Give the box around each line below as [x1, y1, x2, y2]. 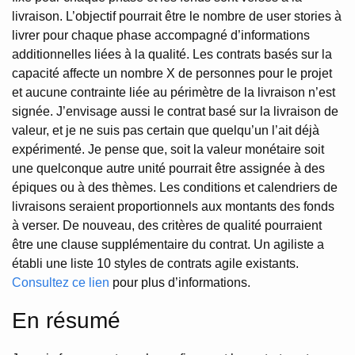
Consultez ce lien [12, 276, 109, 290]
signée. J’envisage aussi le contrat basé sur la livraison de [12, 105, 338, 119]
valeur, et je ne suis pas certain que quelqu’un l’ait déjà [12, 124, 319, 138]
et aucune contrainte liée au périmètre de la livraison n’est [12, 86, 335, 100]
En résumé [12, 308, 120, 334]
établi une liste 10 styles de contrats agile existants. [12, 257, 299, 271]
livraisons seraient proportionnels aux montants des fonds [12, 200, 334, 214]
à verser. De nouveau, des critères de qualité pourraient [12, 219, 322, 233]
